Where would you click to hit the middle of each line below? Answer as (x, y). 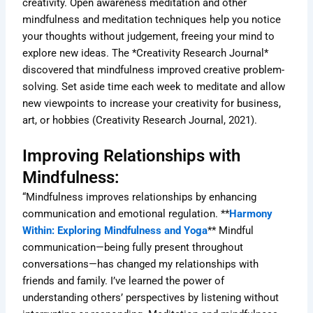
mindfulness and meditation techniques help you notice (152, 20)
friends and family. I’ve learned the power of (124, 281)
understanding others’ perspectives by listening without (151, 297)
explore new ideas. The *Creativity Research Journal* (146, 53)
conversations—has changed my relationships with (141, 264)
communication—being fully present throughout (133, 247)
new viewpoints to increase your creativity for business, (152, 104)
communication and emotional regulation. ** (126, 213)
